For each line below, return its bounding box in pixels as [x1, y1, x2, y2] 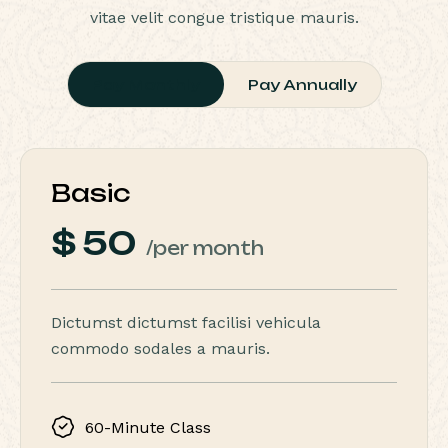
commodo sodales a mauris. [51, 339, 270, 358]
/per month [146, 237, 264, 259]
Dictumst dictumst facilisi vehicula [51, 313, 321, 332]
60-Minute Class [85, 418, 211, 437]
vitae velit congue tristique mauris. [89, 8, 359, 27]
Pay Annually [247, 76, 357, 93]
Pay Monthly [91, 76, 200, 93]
